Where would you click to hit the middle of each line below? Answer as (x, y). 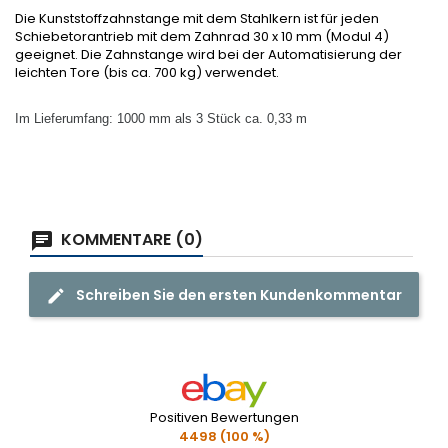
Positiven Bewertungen (224, 417)
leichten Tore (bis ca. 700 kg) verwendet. (147, 72)
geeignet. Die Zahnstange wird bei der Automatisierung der (208, 54)
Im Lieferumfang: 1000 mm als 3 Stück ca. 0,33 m (161, 118)
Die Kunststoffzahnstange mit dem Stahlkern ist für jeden (197, 18)
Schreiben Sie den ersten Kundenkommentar (239, 294)
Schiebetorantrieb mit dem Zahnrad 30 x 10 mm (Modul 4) (202, 36)
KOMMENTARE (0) (130, 239)
